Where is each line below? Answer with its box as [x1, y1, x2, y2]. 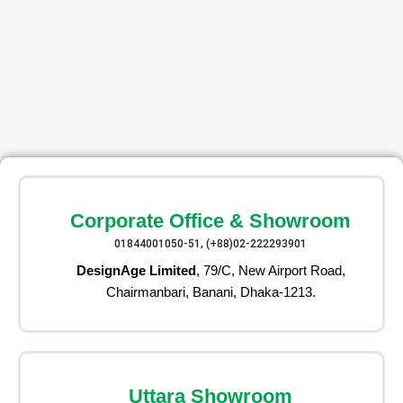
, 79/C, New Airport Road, [195, 262, 345, 278]
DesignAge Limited [76, 262, 196, 278]
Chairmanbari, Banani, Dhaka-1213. [105, 283, 316, 300]
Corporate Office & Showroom [70, 209, 351, 232]
